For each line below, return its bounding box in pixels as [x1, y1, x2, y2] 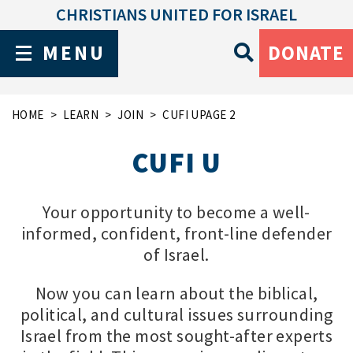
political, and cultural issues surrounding [20, 303, 333, 325]
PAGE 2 [199, 107, 236, 122]
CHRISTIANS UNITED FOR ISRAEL [56, 3, 297, 25]
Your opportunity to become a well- [43, 201, 310, 223]
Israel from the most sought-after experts [20, 325, 333, 347]
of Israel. [143, 243, 210, 266]
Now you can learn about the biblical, [35, 282, 318, 304]
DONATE [268, 40, 344, 65]
